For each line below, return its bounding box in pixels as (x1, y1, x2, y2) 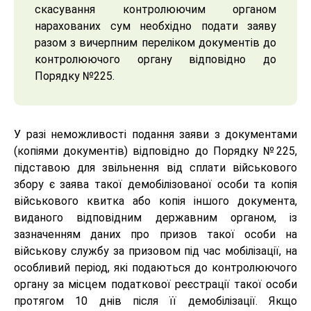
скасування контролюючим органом (35, 3, 276, 17)
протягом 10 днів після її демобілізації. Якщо (14, 294, 297, 308)
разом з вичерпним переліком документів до (35, 36, 276, 50)
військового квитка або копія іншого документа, (14, 194, 297, 208)
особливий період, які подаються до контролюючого (14, 261, 297, 275)
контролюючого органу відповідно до (35, 53, 276, 67)
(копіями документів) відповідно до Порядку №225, (14, 144, 297, 158)
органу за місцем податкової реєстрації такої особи (14, 278, 297, 292)
